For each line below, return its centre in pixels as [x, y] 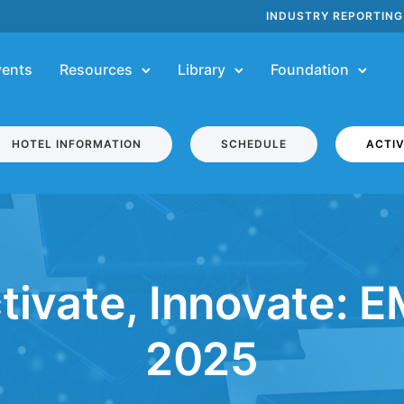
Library [202, 69]
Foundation [310, 69]
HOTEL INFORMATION [77, 144]
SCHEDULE [254, 144]
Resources [96, 69]
